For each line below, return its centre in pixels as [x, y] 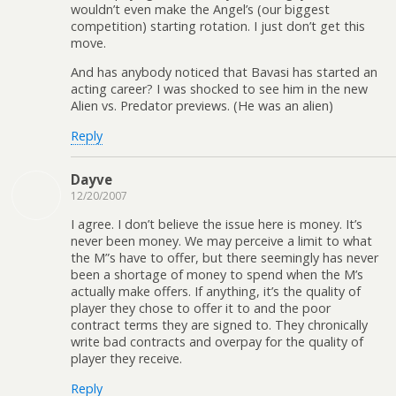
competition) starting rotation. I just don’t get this [218, 26]
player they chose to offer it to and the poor [201, 308]
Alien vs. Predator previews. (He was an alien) [202, 106]
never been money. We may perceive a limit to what [221, 241]
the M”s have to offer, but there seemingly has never [225, 258]
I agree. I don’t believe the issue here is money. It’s [217, 225]
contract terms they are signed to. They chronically [219, 325]
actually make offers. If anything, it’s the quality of [216, 292]
